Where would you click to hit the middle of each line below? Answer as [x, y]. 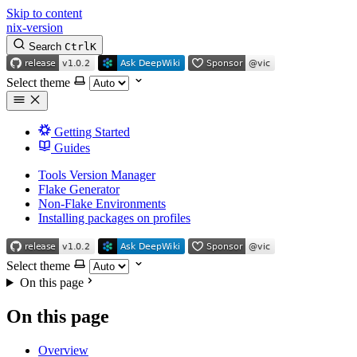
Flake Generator [79, 189]
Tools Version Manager [97, 175]
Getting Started [90, 132]
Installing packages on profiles [114, 218]
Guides [71, 148]
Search [45, 47]
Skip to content [44, 13]
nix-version [35, 27]
